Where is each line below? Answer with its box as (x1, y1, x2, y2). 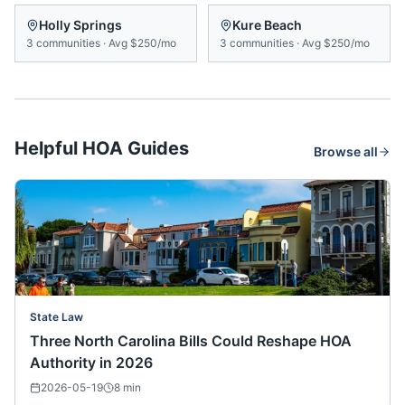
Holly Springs (39, 17, 122, 33)
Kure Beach (232, 17, 302, 33)
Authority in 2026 (30, 353, 153, 372)
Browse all (314, 144, 378, 159)
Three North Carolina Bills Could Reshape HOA (30, 332, 352, 350)
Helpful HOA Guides (14, 137, 189, 159)
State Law (30, 310, 83, 324)
